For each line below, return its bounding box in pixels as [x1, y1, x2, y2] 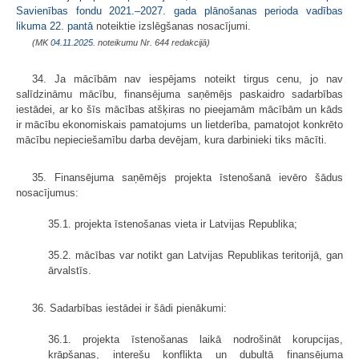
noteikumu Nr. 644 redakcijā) [95, 37, 210, 47]
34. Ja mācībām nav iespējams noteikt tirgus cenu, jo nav [32, 72, 343, 85]
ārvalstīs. [48, 264, 91, 276]
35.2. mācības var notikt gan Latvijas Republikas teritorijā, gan [48, 248, 343, 261]
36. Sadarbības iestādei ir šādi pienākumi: [32, 301, 227, 314]
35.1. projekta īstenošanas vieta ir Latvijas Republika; [48, 217, 297, 230]
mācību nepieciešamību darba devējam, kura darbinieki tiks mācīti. [16, 133, 327, 146]
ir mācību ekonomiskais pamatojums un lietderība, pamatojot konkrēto [16, 118, 343, 131]
